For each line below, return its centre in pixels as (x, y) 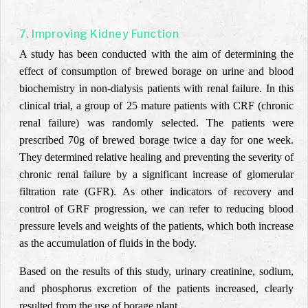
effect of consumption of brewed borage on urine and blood (156, 71)
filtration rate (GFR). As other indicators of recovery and (156, 191)
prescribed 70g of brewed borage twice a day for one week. (156, 140)
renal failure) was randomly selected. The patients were (156, 123)
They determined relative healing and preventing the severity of (156, 157)
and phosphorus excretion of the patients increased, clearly (156, 288)
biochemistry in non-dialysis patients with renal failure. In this (156, 88)
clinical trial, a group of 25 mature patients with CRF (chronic (156, 106)
